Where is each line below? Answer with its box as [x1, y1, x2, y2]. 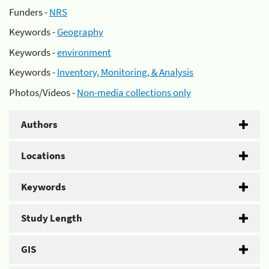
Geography [57, 25, 103, 38]
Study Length [21, 211, 82, 225]
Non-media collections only [77, 85, 191, 99]
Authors [21, 117, 58, 131]
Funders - [9, 5, 49, 19]
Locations [21, 148, 65, 162]
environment [57, 45, 111, 59]
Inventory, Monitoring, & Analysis [57, 65, 193, 79]
